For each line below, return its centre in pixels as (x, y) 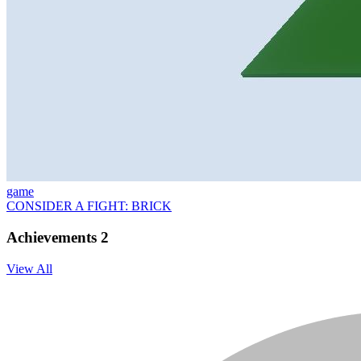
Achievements (54, 237)
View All (29, 268)
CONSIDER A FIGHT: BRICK (89, 206)
